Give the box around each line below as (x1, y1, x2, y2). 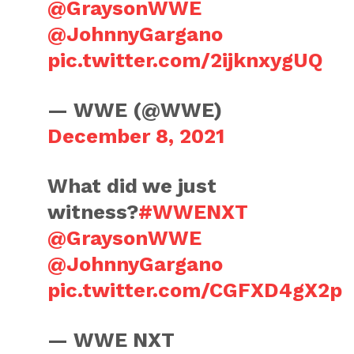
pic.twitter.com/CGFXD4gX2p (47, 278, 343, 302)
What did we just (47, 174, 217, 198)
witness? (47, 200, 139, 224)
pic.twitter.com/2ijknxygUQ (47, 48, 324, 72)
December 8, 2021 (47, 124, 225, 148)
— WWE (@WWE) (47, 98, 223, 122)
